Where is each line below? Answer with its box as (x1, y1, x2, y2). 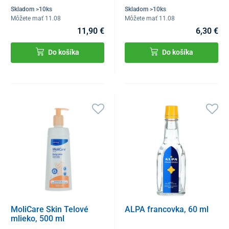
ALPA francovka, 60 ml (125, 204, 209, 215)
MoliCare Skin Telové (11, 204, 88, 215)
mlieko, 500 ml (11, 214, 64, 224)
